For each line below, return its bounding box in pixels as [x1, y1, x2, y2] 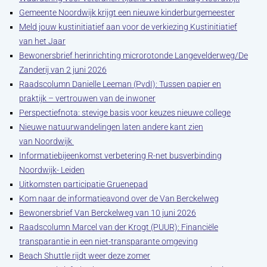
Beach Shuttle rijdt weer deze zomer [19, 251, 150, 260]
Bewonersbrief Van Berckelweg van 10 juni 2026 [19, 208, 196, 218]
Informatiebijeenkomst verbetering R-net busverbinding [19, 151, 222, 160]
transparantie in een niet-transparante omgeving [19, 237, 198, 246]
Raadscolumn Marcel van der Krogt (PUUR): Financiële [19, 222, 218, 232]
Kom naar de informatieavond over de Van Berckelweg [19, 194, 219, 203]
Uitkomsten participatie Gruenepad [19, 179, 148, 189]
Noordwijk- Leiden [19, 165, 85, 175]
